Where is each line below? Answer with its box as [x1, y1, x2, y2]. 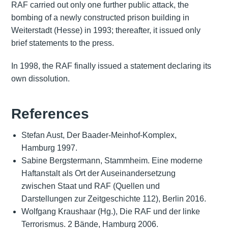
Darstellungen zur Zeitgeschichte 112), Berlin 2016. [21, 194, 206, 204]
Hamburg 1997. [21, 144, 77, 153]
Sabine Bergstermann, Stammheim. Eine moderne [21, 156, 203, 165]
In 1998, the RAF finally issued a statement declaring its [11, 61, 211, 70]
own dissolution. [11, 74, 70, 83]
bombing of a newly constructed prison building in [11, 13, 189, 22]
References [11, 106, 89, 122]
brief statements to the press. [11, 38, 114, 47]
